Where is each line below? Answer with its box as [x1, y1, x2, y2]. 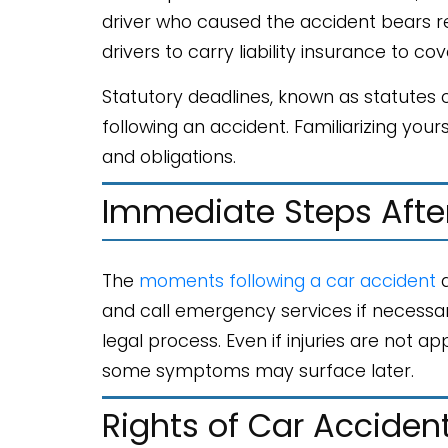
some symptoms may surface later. [102, 358, 414, 383]
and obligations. [102, 144, 236, 169]
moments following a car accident [139, 268, 436, 293]
